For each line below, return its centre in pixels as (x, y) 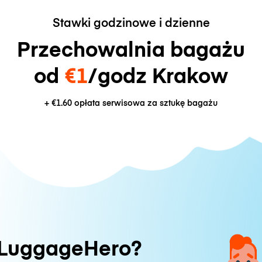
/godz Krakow (158, 74)
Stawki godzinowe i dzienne (131, 22)
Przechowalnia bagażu (131, 48)
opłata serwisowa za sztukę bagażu (145, 103)
